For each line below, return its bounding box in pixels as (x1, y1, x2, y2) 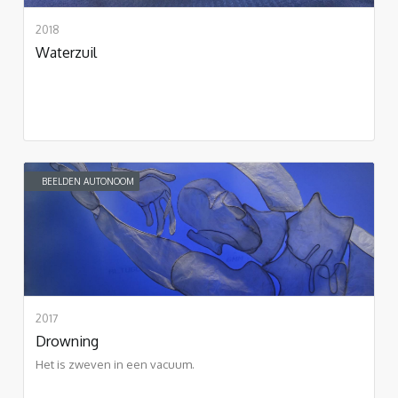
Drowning (36, 331, 99, 350)
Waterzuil (36, 43, 97, 61)
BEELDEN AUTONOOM (42, 175, 134, 187)
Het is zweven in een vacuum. (36, 356, 195, 371)
